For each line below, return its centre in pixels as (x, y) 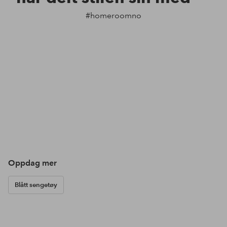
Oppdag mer (32, 163)
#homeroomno (113, 16)
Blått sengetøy (36, 185)
